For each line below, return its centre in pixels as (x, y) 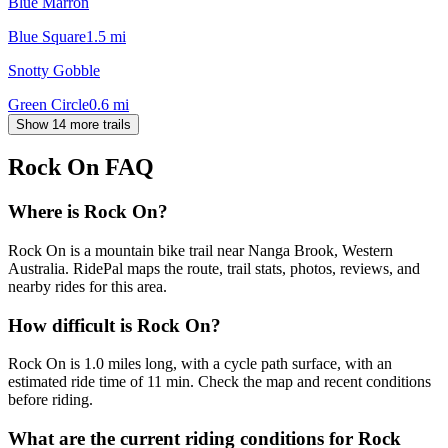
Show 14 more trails (73, 124)
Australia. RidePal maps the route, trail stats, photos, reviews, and (214, 269)
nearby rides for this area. (87, 287)
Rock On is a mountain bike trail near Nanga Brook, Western (200, 251)
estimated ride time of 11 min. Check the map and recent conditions (219, 382)
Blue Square (47, 36)
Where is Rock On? (88, 212)
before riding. (50, 400)
